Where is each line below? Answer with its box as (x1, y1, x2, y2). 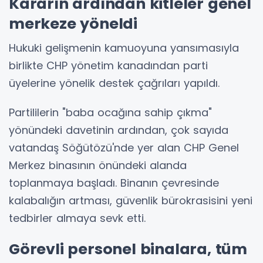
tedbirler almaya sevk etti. (9, 210, 146, 225)
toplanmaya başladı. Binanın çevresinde (9, 175, 219, 190)
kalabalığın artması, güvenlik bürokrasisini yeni (9, 193, 252, 208)
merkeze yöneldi (9, 12, 138, 34)
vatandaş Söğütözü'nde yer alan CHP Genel (9, 140, 239, 155)
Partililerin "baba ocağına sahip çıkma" (9, 104, 212, 120)
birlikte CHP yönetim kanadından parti (9, 58, 208, 73)
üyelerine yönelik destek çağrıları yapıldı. (9, 75, 220, 90)
